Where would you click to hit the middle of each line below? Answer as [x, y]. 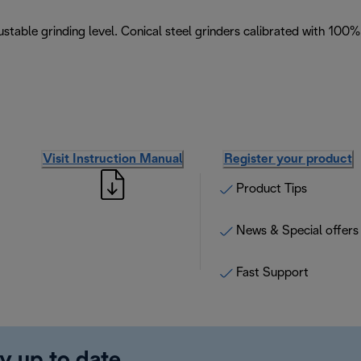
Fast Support [272, 272]
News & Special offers [297, 230]
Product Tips [272, 189]
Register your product [288, 159]
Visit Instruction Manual [112, 159]
